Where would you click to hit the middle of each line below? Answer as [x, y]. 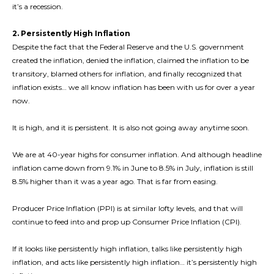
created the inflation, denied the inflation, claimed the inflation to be [131, 61]
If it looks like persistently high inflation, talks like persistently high [127, 249]
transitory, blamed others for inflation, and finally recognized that [127, 74]
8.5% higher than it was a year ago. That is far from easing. [115, 182]
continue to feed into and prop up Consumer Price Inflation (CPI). [127, 222]
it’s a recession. [38, 7]
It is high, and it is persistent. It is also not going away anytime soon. [131, 128]
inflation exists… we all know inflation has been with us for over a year [134, 87]
